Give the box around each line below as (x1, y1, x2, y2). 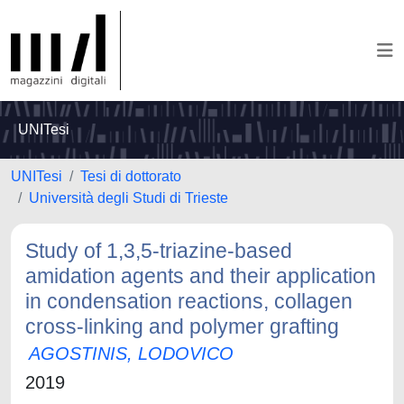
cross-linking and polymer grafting (25, 315, 339, 338)
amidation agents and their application (25, 264, 376, 288)
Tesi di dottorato (80, 169, 181, 184)
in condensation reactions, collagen (25, 289, 353, 313)
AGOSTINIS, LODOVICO (29, 344, 234, 363)
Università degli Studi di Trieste (29, 190, 228, 206)
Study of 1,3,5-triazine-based (25, 239, 292, 262)
